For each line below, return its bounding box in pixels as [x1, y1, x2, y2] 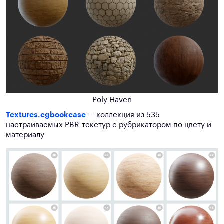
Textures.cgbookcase [6, 111, 86, 119]
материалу [6, 131, 44, 139]
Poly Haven [92, 96, 132, 104]
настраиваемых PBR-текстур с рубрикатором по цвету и [6, 121, 211, 129]
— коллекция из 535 [86, 111, 160, 119]
